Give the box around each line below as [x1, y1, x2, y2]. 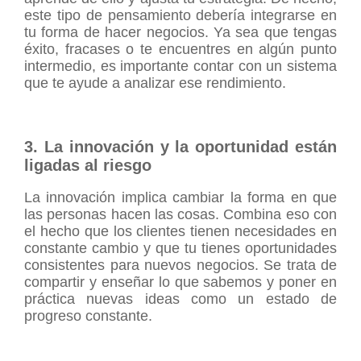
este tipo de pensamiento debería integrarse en [24, 6, 337, 23]
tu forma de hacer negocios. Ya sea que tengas [24, 23, 337, 40]
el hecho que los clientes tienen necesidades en [24, 222, 337, 239]
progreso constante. [24, 307, 152, 324]
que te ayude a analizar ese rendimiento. [24, 74, 286, 91]
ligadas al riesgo [24, 156, 151, 174]
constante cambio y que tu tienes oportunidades [24, 239, 337, 256]
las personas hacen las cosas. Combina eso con [24, 205, 337, 222]
